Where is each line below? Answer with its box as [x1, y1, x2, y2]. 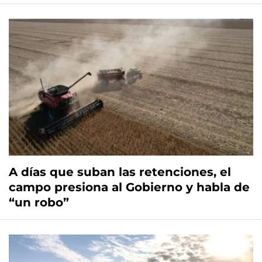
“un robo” [9, 195, 69, 210]
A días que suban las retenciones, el [9, 165, 231, 180]
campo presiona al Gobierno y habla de [9, 180, 250, 195]
